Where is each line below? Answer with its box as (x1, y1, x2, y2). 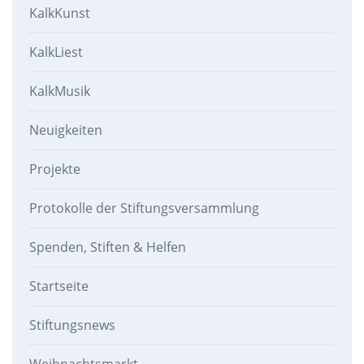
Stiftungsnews (28, 315, 115, 334)
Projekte (28, 159, 80, 178)
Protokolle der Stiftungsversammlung (28, 198, 259, 217)
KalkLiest (28, 42, 83, 61)
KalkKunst (28, 3, 90, 22)
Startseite (28, 276, 89, 295)
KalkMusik (28, 81, 90, 100)
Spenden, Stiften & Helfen (28, 237, 186, 256)
